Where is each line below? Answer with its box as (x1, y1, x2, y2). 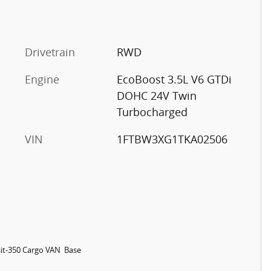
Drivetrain (25, 44, 75, 59)
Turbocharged (116, 104, 188, 119)
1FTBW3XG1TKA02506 (116, 131, 227, 146)
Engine (25, 71, 59, 87)
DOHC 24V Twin (116, 88, 197, 103)
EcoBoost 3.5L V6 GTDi (116, 71, 232, 87)
